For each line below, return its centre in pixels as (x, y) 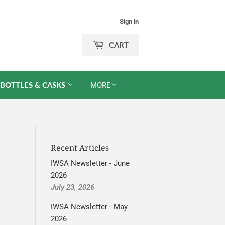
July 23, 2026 (73, 187)
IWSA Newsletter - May (89, 207)
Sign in (129, 21)
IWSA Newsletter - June (90, 163)
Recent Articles (80, 148)
